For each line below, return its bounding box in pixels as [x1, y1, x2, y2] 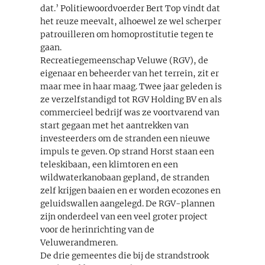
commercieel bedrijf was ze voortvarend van [40, 106, 219, 118]
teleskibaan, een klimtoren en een [40, 159, 178, 170]
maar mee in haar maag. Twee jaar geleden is [40, 80, 222, 92]
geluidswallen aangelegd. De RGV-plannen [40, 198, 215, 209]
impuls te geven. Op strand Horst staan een [40, 146, 214, 157]
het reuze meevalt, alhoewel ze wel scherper [40, 15, 221, 27]
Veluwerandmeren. [40, 237, 118, 248]
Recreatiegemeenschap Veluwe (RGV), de [40, 54, 208, 66]
